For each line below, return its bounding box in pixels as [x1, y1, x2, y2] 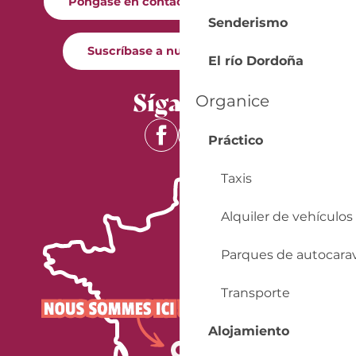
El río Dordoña [207, 53, 304, 68]
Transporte [220, 285, 290, 300]
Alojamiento [207, 323, 289, 339]
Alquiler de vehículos [220, 209, 353, 224]
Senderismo [207, 15, 288, 30]
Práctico [207, 133, 263, 148]
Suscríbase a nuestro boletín [87, 44, 257, 59]
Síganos [133, 83, 223, 118]
